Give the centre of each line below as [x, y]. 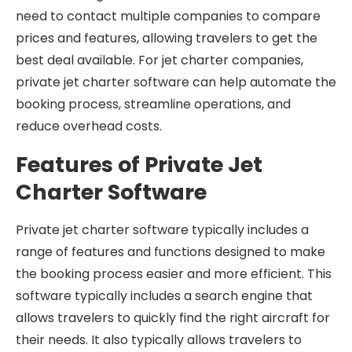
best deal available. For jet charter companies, [159, 60]
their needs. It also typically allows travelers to [159, 340]
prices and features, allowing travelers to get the [167, 38]
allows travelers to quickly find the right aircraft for [173, 318]
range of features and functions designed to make [170, 252]
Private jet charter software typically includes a [162, 230]
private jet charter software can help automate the [176, 82]
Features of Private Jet [139, 165]
